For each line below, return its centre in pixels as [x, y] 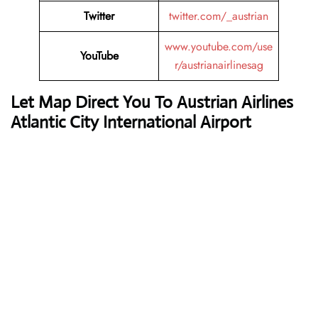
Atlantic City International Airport [131, 122]
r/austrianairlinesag [219, 65]
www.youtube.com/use [219, 47]
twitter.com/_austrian [219, 16]
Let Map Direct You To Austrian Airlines [152, 103]
